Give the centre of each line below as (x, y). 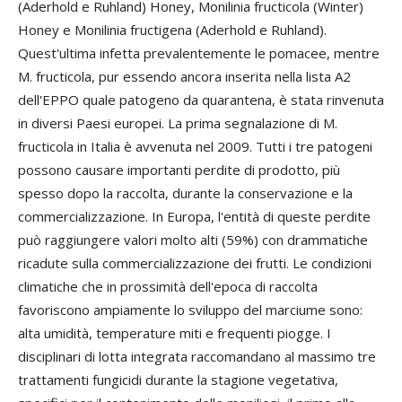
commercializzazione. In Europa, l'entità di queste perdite (194, 216)
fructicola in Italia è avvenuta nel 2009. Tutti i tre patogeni (195, 146)
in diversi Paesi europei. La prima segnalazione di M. (178, 122)
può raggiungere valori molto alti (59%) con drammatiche (193, 239)
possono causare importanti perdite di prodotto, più (179, 169)
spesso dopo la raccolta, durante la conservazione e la (185, 192)
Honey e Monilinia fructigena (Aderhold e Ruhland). (172, 29)
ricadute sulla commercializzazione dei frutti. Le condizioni (195, 262)
